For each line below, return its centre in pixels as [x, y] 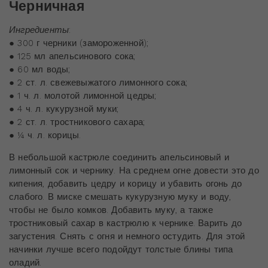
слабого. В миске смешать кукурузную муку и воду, [120, 197]
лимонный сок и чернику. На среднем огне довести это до [134, 171]
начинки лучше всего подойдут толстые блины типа [121, 250]
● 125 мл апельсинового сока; [72, 57]
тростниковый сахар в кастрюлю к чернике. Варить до [125, 223]
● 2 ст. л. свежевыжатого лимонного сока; [98, 83]
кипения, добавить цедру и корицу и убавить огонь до [126, 184]
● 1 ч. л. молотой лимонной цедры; [83, 96]
